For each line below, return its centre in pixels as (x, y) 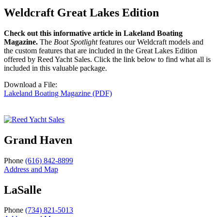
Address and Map (31, 169)
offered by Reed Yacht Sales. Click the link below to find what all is (107, 59)
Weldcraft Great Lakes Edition (81, 12)
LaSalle (23, 190)
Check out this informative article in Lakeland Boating (93, 33)
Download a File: (31, 84)
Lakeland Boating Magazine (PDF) (58, 93)
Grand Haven (38, 140)
